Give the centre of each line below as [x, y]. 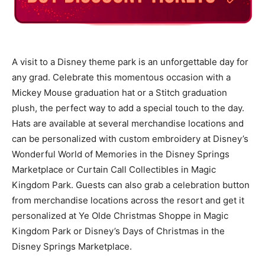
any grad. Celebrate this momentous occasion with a [121, 77]
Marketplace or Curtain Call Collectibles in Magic [114, 170]
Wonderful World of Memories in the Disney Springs [121, 154]
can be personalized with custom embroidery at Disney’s [130, 139]
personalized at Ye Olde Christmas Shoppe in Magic [120, 216]
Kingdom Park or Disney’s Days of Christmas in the [118, 231]
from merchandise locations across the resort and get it [128, 201]
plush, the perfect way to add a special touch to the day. [128, 108]
